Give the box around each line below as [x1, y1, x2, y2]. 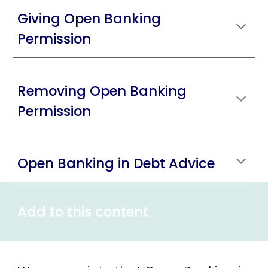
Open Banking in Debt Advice [17, 154, 215, 173]
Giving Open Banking [17, 9, 162, 28]
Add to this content [17, 202, 149, 221]
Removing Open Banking [17, 81, 187, 100]
